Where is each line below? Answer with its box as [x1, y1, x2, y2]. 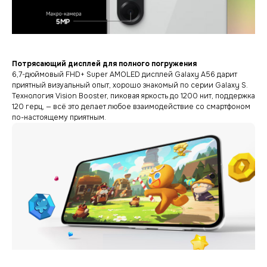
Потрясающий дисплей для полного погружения [12, 59, 197, 69]
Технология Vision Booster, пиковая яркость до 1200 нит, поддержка [12, 91, 255, 101]
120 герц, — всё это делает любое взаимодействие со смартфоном [12, 102, 250, 112]
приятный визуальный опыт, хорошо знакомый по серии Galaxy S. [12, 80, 248, 91]
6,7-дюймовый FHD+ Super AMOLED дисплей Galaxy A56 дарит [12, 70, 237, 80]
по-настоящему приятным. [12, 113, 106, 123]
